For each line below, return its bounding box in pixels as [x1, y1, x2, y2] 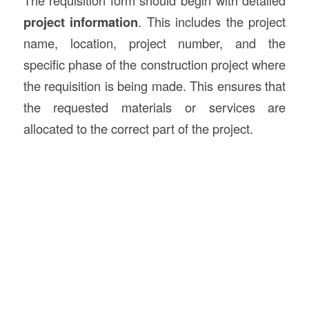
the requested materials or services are [23, 98, 286, 117]
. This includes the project [138, 12, 286, 31]
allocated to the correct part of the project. [23, 119, 253, 138]
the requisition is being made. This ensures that [23, 77, 286, 95]
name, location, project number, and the [23, 34, 286, 52]
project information [23, 12, 139, 32]
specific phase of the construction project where [23, 55, 286, 74]
